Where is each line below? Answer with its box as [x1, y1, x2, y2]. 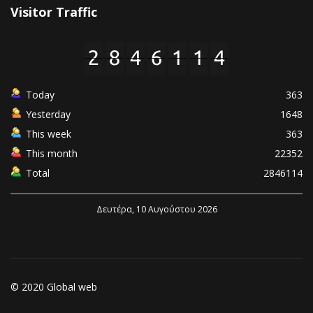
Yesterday [26, 108, 71, 122]
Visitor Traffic [10, 3, 97, 21]
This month [26, 147, 78, 161]
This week [26, 127, 71, 141]
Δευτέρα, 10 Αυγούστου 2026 [96, 203, 217, 216]
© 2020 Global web [10, 280, 97, 294]
